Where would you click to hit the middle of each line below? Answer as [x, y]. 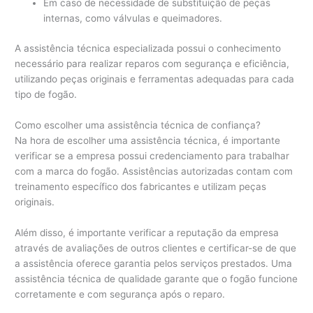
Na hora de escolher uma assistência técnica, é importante [148, 140]
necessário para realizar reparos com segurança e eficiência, [152, 63]
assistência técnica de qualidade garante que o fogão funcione [156, 278]
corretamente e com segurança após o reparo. [120, 294]
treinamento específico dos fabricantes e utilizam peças [141, 186]
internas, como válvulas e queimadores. [133, 19]
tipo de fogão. [46, 94]
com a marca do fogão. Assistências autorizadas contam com [154, 171]
